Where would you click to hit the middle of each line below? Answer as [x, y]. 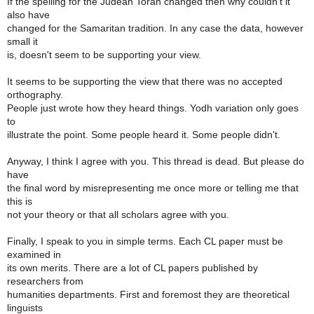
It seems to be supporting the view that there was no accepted [145, 81]
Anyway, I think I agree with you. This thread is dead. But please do [156, 161]
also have [28, 15]
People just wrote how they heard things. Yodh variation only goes [153, 108]
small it [22, 41]
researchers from [45, 281]
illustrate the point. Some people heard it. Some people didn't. [144, 135]
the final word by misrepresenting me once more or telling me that [153, 188]
